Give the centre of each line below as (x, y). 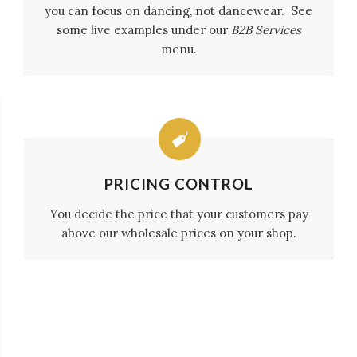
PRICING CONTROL (179, 184)
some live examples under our (143, 30)
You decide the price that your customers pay (179, 214)
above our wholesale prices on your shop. (179, 233)
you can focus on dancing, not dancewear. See (178, 11)
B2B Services (266, 30)
